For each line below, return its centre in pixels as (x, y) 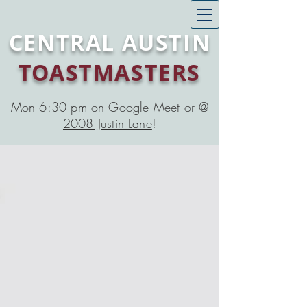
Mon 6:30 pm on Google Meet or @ (110, 107)
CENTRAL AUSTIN (110, 42)
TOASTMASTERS (110, 73)
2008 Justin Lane (107, 123)
